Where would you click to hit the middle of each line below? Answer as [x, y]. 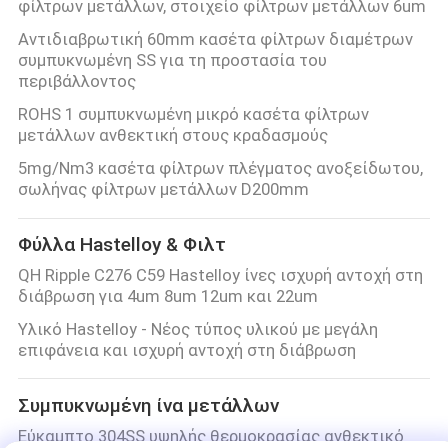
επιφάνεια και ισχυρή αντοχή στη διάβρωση [186, 349]
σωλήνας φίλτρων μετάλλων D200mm [163, 188]
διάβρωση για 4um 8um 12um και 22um [167, 295]
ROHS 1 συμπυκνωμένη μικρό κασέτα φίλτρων [193, 113]
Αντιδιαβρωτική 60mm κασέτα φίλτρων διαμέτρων [215, 38]
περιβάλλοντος [76, 80]
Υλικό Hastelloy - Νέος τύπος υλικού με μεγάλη [197, 328]
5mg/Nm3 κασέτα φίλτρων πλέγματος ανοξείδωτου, [220, 167]
